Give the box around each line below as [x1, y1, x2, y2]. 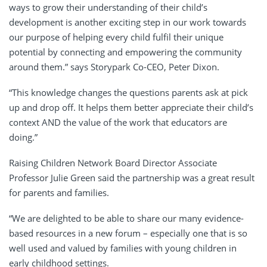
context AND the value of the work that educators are [9, 116, 227, 128]
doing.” [9, 131, 40, 143]
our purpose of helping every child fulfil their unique [9, 30, 223, 43]
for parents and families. [9, 186, 109, 198]
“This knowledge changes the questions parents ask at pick [9, 86, 248, 98]
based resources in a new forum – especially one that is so [9, 226, 247, 239]
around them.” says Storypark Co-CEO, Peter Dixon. [9, 60, 219, 73]
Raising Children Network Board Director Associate [9, 156, 217, 169]
